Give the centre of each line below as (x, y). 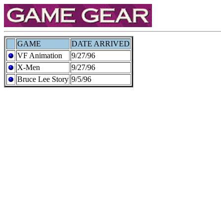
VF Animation (40, 55)
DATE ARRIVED (101, 44)
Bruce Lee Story (43, 79)
